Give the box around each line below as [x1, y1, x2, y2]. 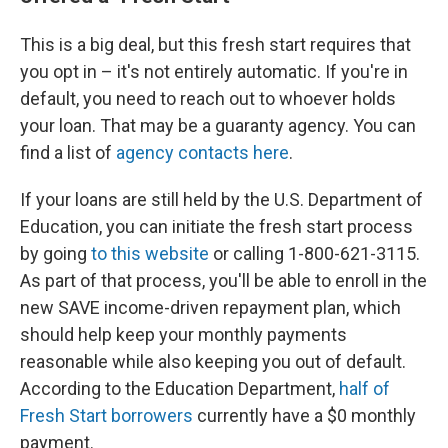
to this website [91, 243, 209, 264]
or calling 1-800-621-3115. [209, 243, 420, 264]
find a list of [20, 142, 116, 163]
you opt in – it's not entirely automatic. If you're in [20, 61, 408, 82]
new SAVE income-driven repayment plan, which [20, 297, 401, 318]
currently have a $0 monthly [193, 405, 416, 426]
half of [339, 378, 390, 399]
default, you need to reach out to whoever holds [20, 88, 396, 109]
